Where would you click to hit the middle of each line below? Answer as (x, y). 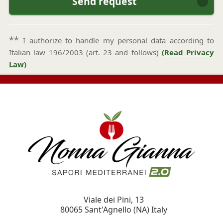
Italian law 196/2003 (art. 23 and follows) (85, 53)
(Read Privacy (188, 53)
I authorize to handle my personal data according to (119, 41)
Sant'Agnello (108, 209)
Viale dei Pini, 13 (114, 199)
